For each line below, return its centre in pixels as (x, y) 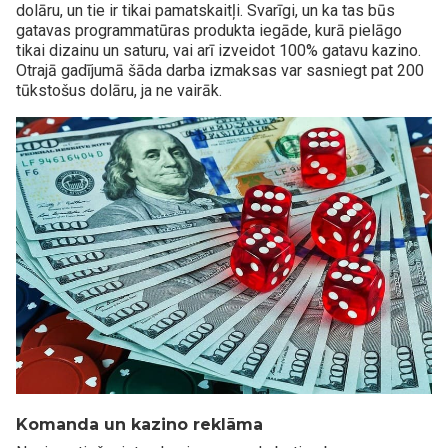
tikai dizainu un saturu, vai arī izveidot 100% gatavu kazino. (218, 50)
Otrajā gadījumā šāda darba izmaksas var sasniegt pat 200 (220, 70)
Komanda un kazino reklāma (139, 424)
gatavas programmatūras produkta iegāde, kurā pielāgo (209, 30)
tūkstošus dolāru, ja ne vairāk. (119, 90)
